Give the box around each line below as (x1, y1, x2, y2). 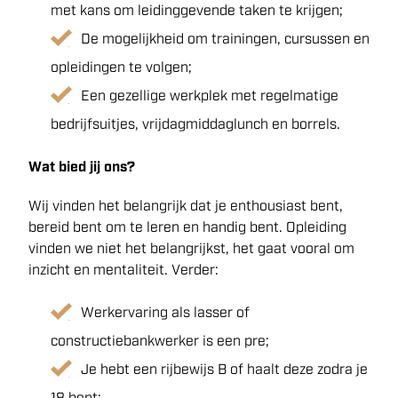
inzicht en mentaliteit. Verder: (28, 261, 219, 278)
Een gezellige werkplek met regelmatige (81, 87, 338, 104)
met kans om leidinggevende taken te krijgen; (51, 2, 343, 19)
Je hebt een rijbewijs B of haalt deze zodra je (81, 361, 368, 378)
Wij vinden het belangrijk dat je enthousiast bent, (28, 197, 343, 214)
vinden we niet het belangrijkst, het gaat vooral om (28, 240, 354, 257)
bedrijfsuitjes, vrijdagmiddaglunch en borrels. (51, 115, 340, 132)
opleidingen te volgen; (51, 59, 192, 76)
